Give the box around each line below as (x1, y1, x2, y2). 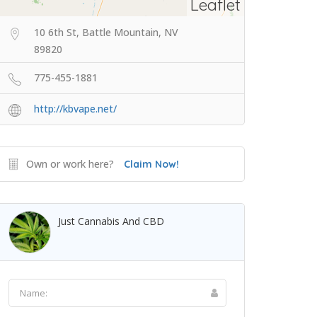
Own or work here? (26, 157, 114, 171)
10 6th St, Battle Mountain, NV (34, 25, 178, 39)
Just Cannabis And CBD (58, 214, 164, 228)
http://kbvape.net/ (34, 102, 117, 115)
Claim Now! (124, 158, 179, 171)
